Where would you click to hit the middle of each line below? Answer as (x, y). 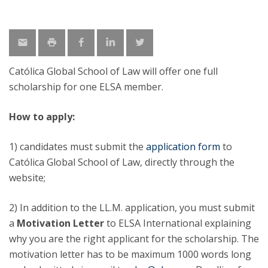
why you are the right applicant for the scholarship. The (134, 239)
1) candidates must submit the (77, 147)
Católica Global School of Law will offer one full (113, 71)
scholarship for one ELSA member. (86, 87)
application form (183, 147)
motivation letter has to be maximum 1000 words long (130, 254)
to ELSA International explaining (178, 223)
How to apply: (42, 117)
